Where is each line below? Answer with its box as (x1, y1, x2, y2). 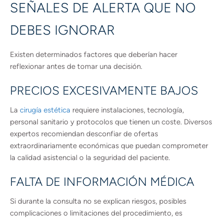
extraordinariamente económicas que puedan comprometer (10, 141, 208, 150)
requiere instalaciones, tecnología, (70, 106, 184, 114)
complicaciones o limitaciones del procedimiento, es (10, 209, 182, 218)
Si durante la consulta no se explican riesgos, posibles (10, 197, 186, 206)
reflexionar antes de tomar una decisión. (10, 62, 142, 71)
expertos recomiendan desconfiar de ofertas (10, 129, 158, 138)
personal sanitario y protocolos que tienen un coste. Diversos (10, 117, 212, 126)
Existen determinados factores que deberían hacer (10, 50, 177, 59)
